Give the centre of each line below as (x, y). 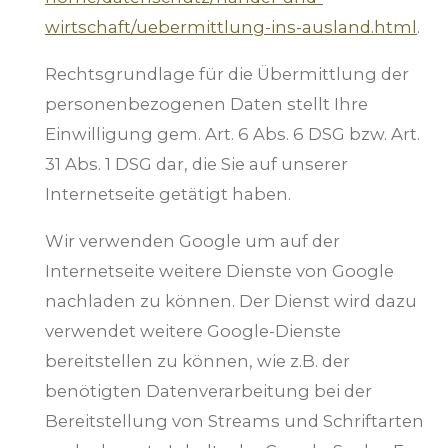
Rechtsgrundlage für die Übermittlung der (227, 74)
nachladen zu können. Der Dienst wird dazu (231, 300)
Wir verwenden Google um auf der (192, 240)
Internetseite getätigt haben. (168, 194)
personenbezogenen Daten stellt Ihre (206, 104)
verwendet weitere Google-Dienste (193, 330)
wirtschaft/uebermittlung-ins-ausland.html (231, 27)
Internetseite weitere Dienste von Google (219, 270)
